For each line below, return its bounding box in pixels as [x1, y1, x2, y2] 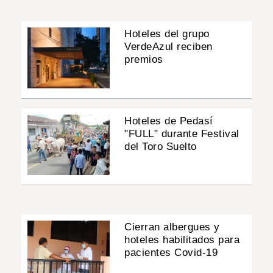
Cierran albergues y [124, 221, 220, 233]
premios [124, 54, 163, 66]
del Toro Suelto [124, 140, 197, 152]
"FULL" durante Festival [124, 127, 239, 140]
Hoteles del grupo [124, 28, 210, 40]
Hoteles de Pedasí [124, 115, 213, 127]
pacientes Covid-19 [124, 246, 218, 258]
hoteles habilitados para [124, 233, 240, 246]
